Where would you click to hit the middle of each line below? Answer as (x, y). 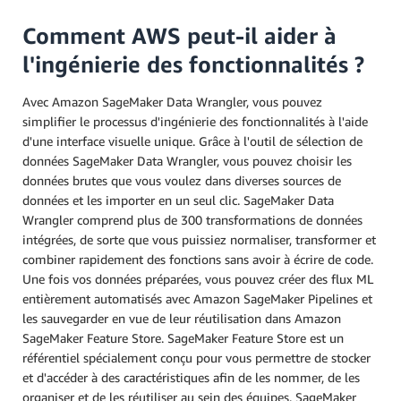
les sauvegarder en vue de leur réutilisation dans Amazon (182, 319)
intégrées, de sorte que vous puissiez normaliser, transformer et (199, 240)
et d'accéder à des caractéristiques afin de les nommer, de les (191, 378)
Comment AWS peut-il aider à (179, 36)
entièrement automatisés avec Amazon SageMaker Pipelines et (197, 299)
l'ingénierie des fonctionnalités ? (193, 65)
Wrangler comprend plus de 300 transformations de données (192, 220)
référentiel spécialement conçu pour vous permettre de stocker (196, 358)
